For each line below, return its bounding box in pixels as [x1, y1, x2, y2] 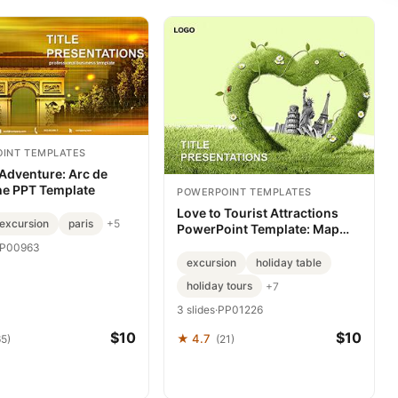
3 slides [177, 303, 215, 316]
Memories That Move [177, 237, 305, 252]
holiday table [256, 256, 322, 269]
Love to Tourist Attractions [177, 205, 338, 220]
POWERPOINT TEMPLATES [177, 186, 312, 198]
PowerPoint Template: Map [177, 221, 339, 236]
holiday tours [187, 279, 252, 292]
